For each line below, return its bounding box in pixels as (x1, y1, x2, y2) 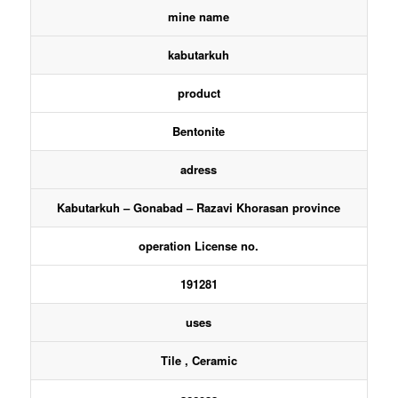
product (177, 84, 220, 101)
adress (180, 161, 218, 178)
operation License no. (139, 237, 259, 254)
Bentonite (172, 123, 226, 139)
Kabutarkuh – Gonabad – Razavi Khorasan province (57, 199, 341, 216)
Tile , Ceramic (160, 352, 237, 369)
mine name (168, 8, 230, 25)
